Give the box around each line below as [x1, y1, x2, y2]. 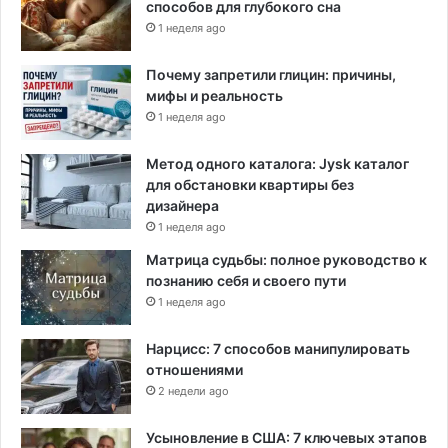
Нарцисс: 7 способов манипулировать [146, 340, 410, 358]
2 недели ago [158, 384, 229, 399]
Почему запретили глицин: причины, [146, 66, 396, 84]
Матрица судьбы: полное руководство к [146, 251, 427, 269]
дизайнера [146, 197, 219, 215]
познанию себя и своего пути [146, 272, 346, 290]
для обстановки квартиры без [146, 176, 354, 194]
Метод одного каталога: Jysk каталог [146, 155, 409, 173]
